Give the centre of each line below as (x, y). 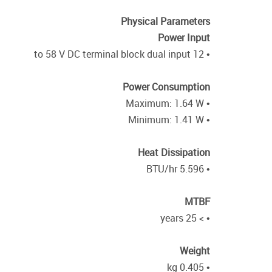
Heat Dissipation (174, 152)
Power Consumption (166, 87)
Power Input (184, 38)
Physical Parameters (165, 21)
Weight (195, 251)
